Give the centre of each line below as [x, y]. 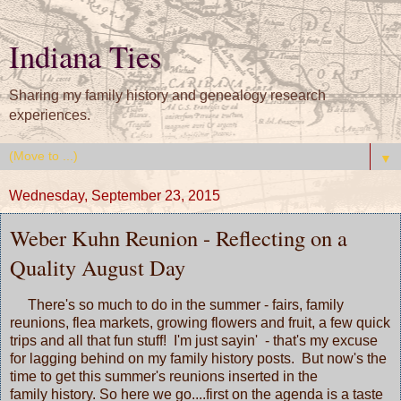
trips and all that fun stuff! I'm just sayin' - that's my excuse [194, 340]
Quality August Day [98, 267]
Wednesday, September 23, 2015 [115, 196]
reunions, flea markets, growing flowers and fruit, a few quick [200, 322]
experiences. [50, 115]
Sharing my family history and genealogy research [167, 95]
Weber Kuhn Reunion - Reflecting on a [179, 238]
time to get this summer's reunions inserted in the [164, 376]
